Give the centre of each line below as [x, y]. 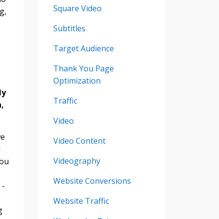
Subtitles [69, 28]
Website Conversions [92, 181]
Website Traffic [81, 201]
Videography [77, 161]
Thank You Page [83, 68]
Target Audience [83, 48]
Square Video [77, 8]
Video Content [79, 141]
